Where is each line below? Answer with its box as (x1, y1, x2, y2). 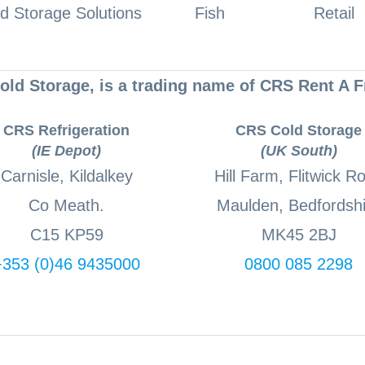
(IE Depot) (32, 143, 101, 160)
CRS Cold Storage (235, 122, 362, 139)
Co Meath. (29, 196, 104, 215)
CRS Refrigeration (3, 122, 130, 139)
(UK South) (260, 143, 337, 160)
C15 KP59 (29, 226, 103, 244)
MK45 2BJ (261, 226, 336, 244)
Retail (314, 3, 355, 22)
